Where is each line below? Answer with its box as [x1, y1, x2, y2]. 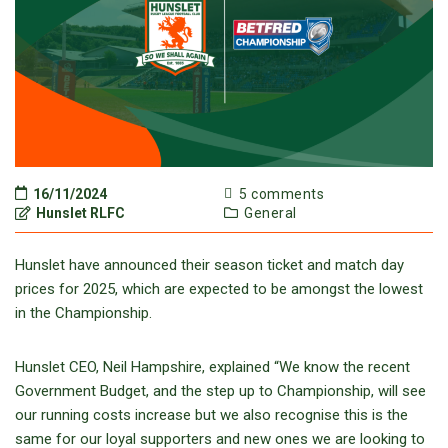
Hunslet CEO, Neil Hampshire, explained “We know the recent [15, 358, 410, 377]
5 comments [235, 186, 324, 203]
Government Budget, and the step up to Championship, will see [15, 382, 426, 401]
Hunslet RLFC [33, 205, 125, 222]
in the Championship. [15, 304, 152, 323]
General [244, 205, 297, 222]
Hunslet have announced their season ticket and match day [15, 256, 404, 275]
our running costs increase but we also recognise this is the [15, 406, 408, 425]
